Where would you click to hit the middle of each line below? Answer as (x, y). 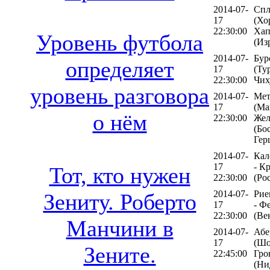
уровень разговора (120, 96)
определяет (120, 70)
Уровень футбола (120, 43)
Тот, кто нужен (120, 176)
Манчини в (120, 229)
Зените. (120, 255)
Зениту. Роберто (120, 202)
